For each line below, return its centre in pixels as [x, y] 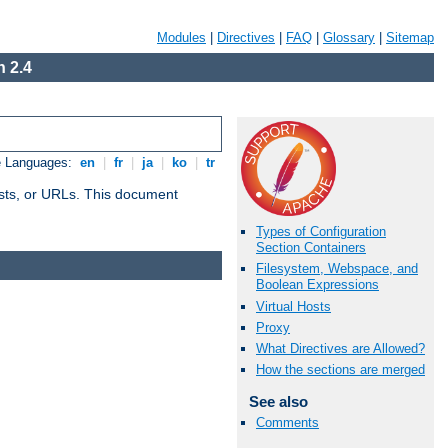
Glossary [349, 37]
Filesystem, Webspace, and [337, 269]
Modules [181, 37]
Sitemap [410, 37]
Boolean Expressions [317, 285]
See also [278, 402]
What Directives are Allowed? [340, 348]
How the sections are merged [340, 370]
